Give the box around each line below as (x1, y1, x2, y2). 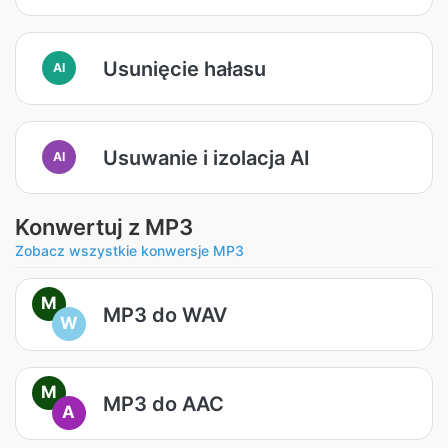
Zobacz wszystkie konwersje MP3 (15, 242, 244, 259)
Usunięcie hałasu (103, 56, 266, 81)
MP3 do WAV (103, 302, 227, 327)
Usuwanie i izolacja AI (103, 145, 310, 170)
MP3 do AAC (103, 391, 224, 416)
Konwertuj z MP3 (15, 214, 193, 240)
